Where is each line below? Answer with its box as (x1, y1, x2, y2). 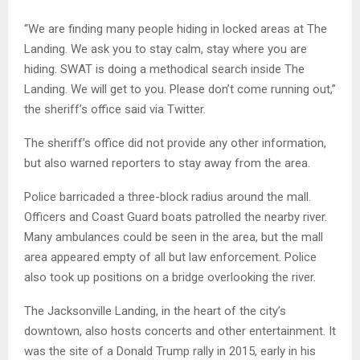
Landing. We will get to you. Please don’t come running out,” (24, 82, 336, 97)
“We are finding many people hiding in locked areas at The (24, 22, 327, 37)
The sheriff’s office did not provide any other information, (24, 136, 326, 151)
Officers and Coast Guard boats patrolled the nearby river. (24, 210, 327, 225)
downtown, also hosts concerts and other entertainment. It (24, 324, 336, 339)
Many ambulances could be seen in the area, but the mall (24, 230, 323, 245)
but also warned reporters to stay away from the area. (24, 156, 310, 171)
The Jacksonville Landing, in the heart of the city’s (24, 304, 286, 319)
